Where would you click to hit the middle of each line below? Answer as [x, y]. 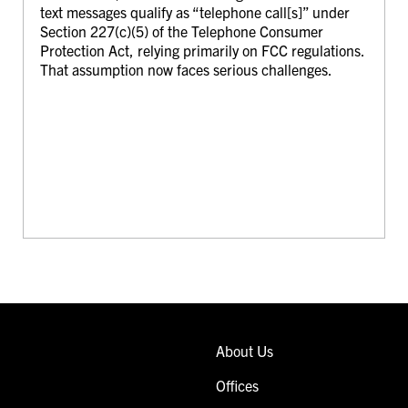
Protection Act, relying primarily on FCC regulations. [202, 51]
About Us [245, 350]
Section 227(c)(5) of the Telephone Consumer [181, 31]
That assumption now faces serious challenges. [186, 70]
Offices [237, 385]
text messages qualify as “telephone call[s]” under [194, 12]
